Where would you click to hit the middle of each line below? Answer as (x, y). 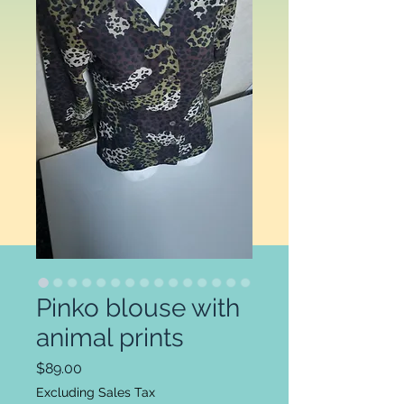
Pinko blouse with (138, 308)
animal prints (110, 338)
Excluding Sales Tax (96, 392)
